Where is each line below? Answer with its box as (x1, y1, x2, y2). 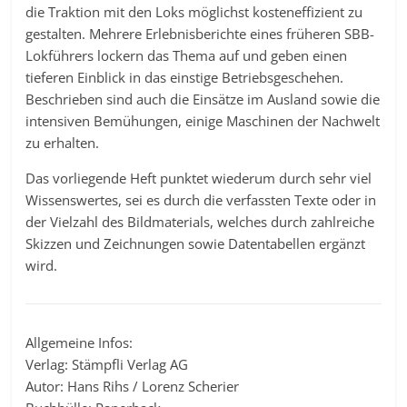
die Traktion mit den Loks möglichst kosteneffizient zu (25, 3, 363, 21)
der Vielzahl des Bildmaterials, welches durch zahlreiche (25, 213, 375, 231)
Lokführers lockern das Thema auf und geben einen (25, 46, 348, 65)
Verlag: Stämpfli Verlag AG (25, 355, 189, 373)
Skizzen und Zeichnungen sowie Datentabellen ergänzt (25, 234, 366, 253)
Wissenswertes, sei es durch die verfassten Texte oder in (25, 191, 377, 209)
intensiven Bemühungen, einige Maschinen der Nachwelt (25, 112, 381, 130)
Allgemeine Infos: (25, 333, 134, 352)
